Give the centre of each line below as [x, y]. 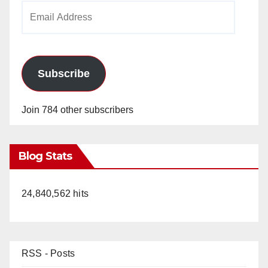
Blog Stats [45, 156]
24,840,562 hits [55, 193]
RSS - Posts [48, 253]
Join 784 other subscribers [77, 109]
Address [39, 26]
